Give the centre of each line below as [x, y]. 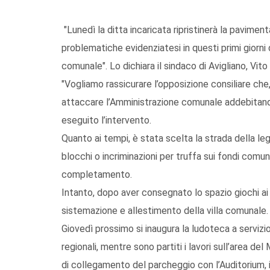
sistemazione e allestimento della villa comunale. [165, 210]
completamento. [97, 174]
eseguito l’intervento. [106, 120]
